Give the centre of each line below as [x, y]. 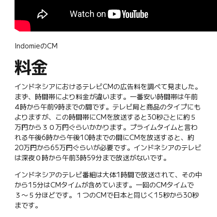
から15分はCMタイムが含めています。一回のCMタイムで [104, 185]
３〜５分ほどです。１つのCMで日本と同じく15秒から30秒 [107, 195]
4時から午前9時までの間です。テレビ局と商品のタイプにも [108, 107]
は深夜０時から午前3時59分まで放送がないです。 [92, 158]
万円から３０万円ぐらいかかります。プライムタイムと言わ [106, 127]
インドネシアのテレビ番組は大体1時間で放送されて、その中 [108, 175]
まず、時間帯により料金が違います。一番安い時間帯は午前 [106, 97]
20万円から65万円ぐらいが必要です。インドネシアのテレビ [108, 147]
